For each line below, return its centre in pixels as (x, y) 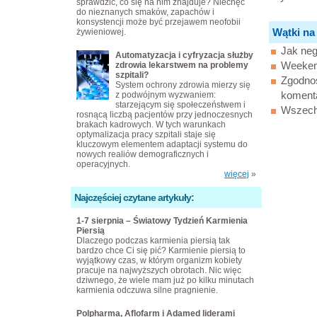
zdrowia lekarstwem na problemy (182, 65)
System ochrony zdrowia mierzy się (183, 85)
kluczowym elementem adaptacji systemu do (162, 144)
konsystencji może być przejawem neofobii (158, 22)
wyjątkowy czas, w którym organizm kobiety (159, 260)
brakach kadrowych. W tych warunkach (151, 125)
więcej (237, 174)
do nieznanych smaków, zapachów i (145, 12)
